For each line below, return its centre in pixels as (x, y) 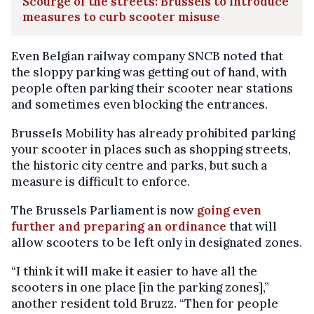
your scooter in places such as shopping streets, (151, 149)
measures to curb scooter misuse (121, 16)
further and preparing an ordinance (119, 226)
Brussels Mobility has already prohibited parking (153, 133)
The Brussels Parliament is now (104, 210)
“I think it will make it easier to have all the (134, 271)
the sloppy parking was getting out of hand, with (149, 72)
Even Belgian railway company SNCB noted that (147, 56)
